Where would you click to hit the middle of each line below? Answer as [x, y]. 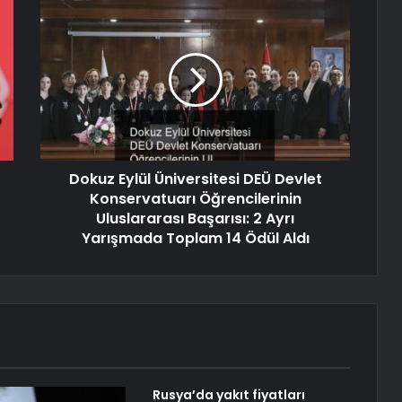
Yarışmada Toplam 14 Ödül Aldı [195, 239]
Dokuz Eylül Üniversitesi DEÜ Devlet [195, 179]
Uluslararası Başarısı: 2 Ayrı [195, 219]
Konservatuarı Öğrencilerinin [195, 199]
